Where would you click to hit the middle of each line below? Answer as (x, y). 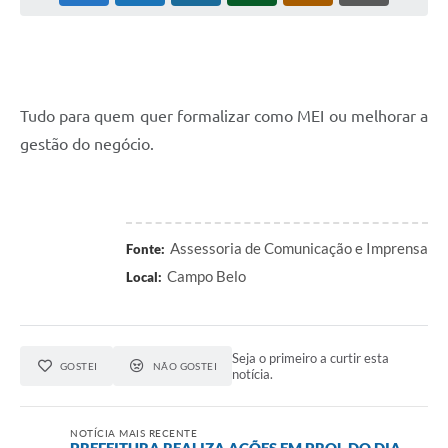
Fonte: (145, 248)
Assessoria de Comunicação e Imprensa (299, 247)
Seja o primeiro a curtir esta (311, 357)
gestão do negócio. (87, 144)
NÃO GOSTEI (185, 365)
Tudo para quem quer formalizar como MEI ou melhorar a (224, 116)
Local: (144, 276)
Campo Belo (206, 275)
